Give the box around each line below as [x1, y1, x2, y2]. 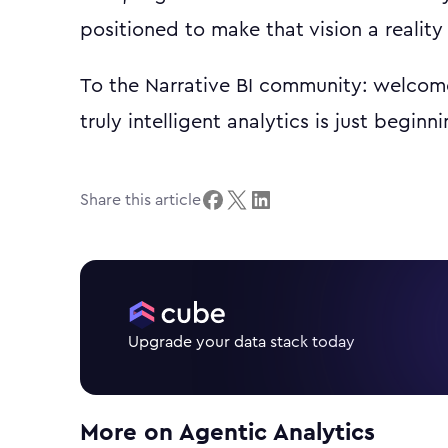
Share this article [80, 192, 201, 208]
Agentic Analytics [179, 420, 375, 445]
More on [80, 420, 179, 445]
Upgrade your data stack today [128, 334, 355, 350]
